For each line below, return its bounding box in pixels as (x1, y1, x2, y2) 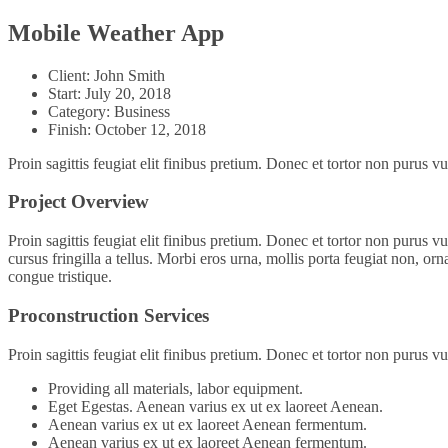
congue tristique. (8, 268, 112, 286)
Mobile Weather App (8, 19, 224, 46)
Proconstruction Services (8, 304, 209, 326)
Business (114, 102, 170, 120)
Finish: (48, 120, 95, 138)
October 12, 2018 (95, 120, 206, 138)
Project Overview (8, 191, 149, 213)
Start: (48, 84, 85, 102)
